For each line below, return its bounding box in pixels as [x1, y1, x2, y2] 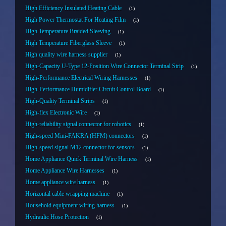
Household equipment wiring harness [25, 202, 115, 209]
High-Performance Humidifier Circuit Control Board [25, 86, 151, 93]
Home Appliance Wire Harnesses [25, 167, 104, 174]
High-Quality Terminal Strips [25, 98, 95, 104]
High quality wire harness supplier [25, 51, 107, 58]
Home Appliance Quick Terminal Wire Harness [25, 156, 138, 162]
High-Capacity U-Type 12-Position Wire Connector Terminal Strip [25, 63, 184, 70]
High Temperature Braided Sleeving [25, 28, 110, 35]
